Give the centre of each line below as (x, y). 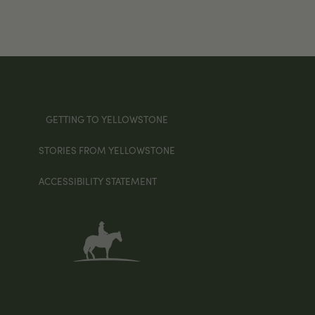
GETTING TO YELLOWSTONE (107, 120)
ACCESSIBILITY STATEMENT (98, 181)
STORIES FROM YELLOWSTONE (107, 150)
